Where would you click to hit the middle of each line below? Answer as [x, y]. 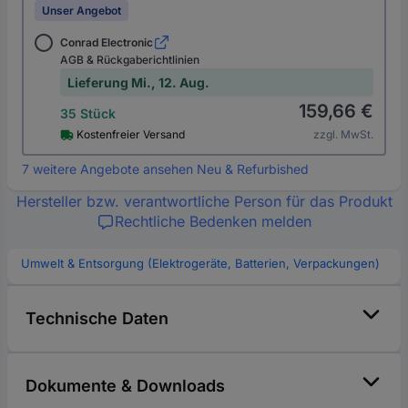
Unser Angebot [82, 11]
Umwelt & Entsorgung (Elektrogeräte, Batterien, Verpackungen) [200, 264]
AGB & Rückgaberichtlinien [130, 60]
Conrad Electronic [107, 43]
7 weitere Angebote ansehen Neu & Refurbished [165, 169]
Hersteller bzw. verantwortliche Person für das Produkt [204, 202]
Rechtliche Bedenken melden [213, 222]
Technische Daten [97, 319]
